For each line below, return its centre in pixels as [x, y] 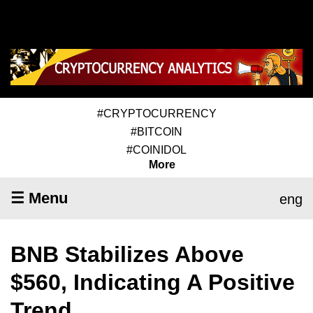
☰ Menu [39, 198]
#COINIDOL [156, 150]
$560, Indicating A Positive [153, 282]
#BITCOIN [156, 131]
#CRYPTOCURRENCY [156, 113]
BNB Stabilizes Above [127, 254]
